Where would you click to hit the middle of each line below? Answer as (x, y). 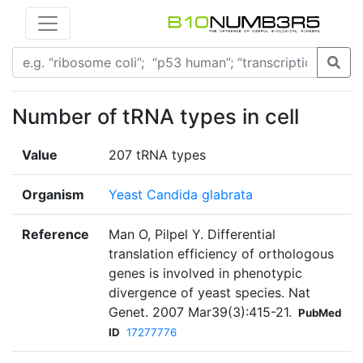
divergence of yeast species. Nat (209, 293)
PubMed (320, 313)
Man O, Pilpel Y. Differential (192, 235)
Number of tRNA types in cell (156, 117)
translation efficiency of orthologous (221, 254)
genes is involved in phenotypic (205, 273)
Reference (56, 235)
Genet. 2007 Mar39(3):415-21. (200, 312)
